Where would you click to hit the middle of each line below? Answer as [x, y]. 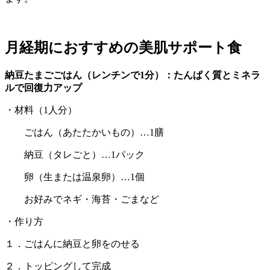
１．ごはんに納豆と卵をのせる [72, 243]
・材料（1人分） [41, 110]
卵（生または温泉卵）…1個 [75, 177]
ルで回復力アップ [43, 87]
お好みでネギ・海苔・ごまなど [82, 199]
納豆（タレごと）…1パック [75, 154]
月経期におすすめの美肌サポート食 [123, 48]
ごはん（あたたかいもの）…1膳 [84, 132]
